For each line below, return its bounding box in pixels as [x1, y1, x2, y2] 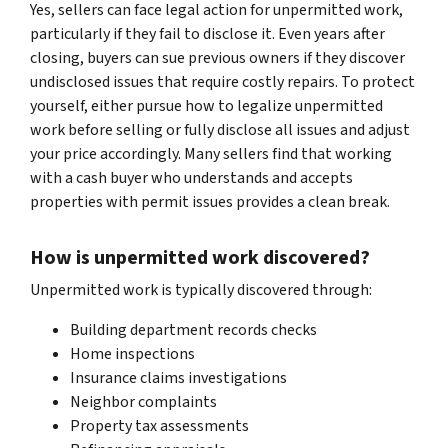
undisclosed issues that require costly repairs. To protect [30, 70, 415, 93]
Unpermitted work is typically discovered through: [30, 278, 372, 301]
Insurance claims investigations [70, 366, 287, 389]
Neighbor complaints [70, 390, 217, 413]
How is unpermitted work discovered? [30, 243, 370, 272]
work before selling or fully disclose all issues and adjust [30, 118, 410, 141]
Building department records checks [70, 318, 317, 341]
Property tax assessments [70, 414, 249, 437]
